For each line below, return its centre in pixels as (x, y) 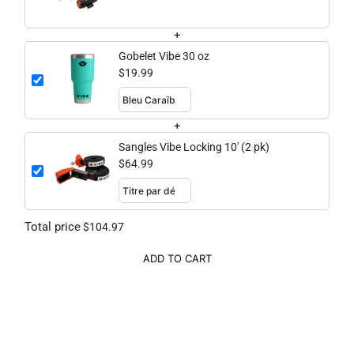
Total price (53, 227)
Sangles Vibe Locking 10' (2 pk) (194, 147)
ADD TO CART (177, 259)
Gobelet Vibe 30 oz (164, 56)
